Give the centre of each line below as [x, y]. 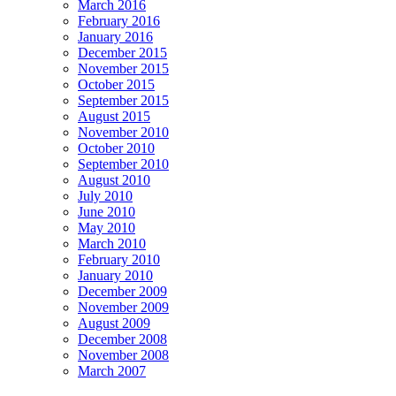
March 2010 [112, 243]
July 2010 [105, 195]
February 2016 [119, 20]
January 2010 [115, 275]
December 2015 [122, 52]
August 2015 [114, 116]
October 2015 [116, 84]
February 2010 [119, 259]
